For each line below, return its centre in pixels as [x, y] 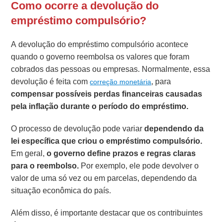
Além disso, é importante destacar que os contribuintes [107, 213]
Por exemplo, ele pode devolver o [140, 166]
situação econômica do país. [61, 191]
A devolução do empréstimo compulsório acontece [100, 45]
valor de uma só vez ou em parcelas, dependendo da [104, 178]
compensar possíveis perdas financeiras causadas [107, 94]
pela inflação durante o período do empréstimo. [100, 107]
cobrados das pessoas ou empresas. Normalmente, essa [111, 69]
